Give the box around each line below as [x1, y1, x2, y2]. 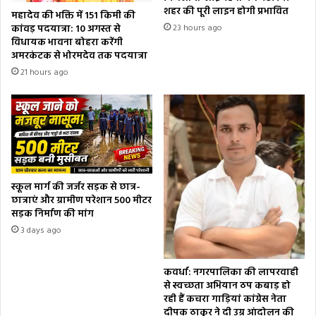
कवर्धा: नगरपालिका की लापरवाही [164, 264, 298, 281]
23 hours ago [173, 21, 222, 36]
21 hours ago [20, 65, 68, 80]
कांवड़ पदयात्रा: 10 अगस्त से [11, 20, 121, 37]
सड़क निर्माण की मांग [11, 206, 94, 223]
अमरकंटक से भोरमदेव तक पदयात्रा [11, 47, 147, 64]
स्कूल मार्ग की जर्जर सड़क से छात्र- [11, 179, 140, 196]
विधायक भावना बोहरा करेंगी [11, 34, 123, 51]
